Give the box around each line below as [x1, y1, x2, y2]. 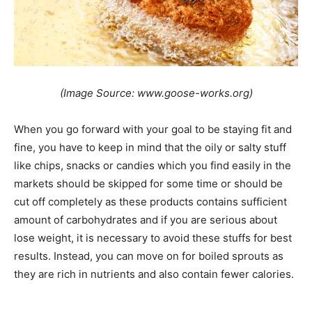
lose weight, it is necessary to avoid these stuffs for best [14, 231, 292, 245]
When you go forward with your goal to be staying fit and [14, 123, 292, 136]
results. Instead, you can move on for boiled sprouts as [14, 249, 283, 263]
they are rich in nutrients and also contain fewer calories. [14, 267, 294, 281]
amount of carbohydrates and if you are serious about [14, 213, 277, 227]
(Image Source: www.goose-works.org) [59, 86, 253, 100]
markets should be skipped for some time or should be [14, 177, 283, 191]
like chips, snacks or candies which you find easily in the [14, 159, 291, 173]
